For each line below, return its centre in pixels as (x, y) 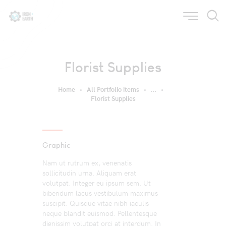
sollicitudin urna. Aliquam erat (89, 173)
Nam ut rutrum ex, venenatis (87, 162)
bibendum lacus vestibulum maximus (100, 193)
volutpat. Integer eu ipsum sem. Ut (97, 183)
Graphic (56, 145)
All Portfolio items (113, 90)
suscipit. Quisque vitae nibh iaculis (96, 203)
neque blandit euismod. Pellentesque (100, 213)
